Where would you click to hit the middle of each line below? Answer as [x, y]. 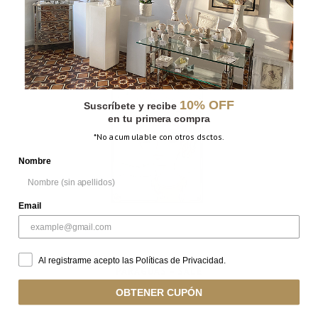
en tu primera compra [159, 118]
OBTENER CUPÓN [159, 292]
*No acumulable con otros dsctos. [159, 136]
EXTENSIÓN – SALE [159, 10]
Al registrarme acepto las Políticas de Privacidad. [132, 260]
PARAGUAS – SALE [159, 272]
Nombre [34, 161]
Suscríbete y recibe [132, 105]
